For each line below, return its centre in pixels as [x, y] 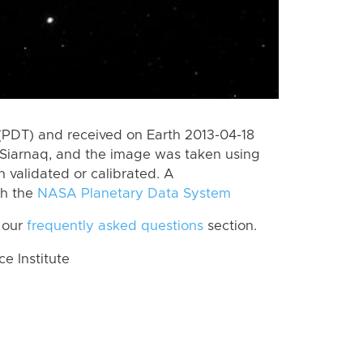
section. [230, 226]
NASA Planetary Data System [134, 193]
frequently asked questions [115, 226]
